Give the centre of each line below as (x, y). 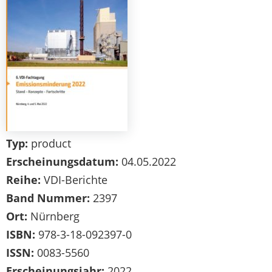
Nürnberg (53, 216)
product (49, 143)
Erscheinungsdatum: (62, 161)
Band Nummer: (48, 198)
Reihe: (23, 180)
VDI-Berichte (74, 180)
